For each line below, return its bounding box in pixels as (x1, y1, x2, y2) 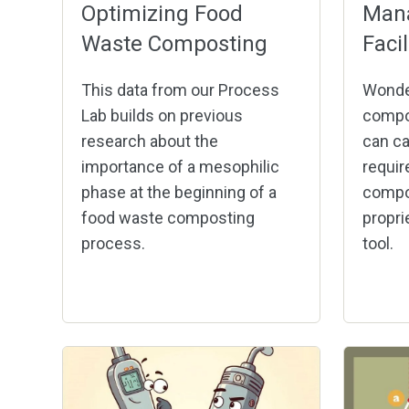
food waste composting (80, 208, 255, 228)
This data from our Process (80, 80, 279, 100)
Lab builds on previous (80, 106, 243, 126)
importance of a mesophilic (80, 157, 279, 177)
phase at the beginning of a (80, 183, 277, 203)
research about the (80, 131, 218, 152)
